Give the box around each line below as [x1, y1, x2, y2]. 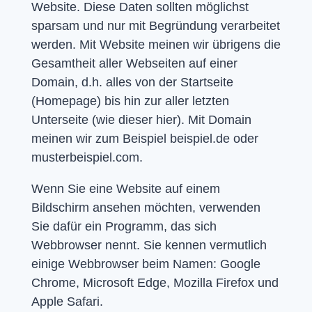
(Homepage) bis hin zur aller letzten [31, 93, 229, 108]
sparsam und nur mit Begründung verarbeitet [31, 18, 280, 33]
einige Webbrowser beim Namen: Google [31, 256, 260, 271]
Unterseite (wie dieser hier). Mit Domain [31, 112, 251, 127]
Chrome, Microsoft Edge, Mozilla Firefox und [31, 275, 279, 290]
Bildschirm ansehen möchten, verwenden [31, 200, 260, 214]
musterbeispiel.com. [31, 150, 143, 164]
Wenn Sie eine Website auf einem [31, 181, 220, 196]
